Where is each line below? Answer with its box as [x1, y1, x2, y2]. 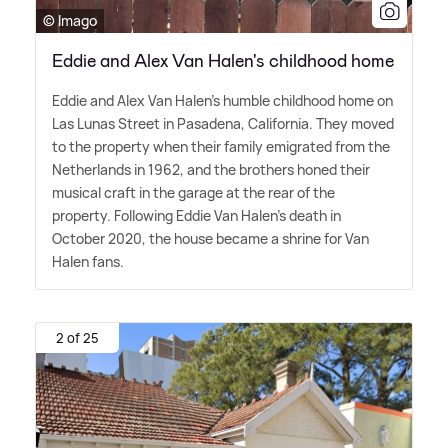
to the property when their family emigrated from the [52, 137, 390, 157]
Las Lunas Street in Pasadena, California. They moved [52, 114, 394, 134]
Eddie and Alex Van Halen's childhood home [52, 49, 394, 74]
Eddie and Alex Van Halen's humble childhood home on [52, 91, 393, 111]
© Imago [43, 11, 97, 31]
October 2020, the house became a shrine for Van [52, 229, 369, 249]
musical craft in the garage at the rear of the [52, 183, 335, 203]
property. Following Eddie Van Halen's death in [52, 206, 341, 226]
